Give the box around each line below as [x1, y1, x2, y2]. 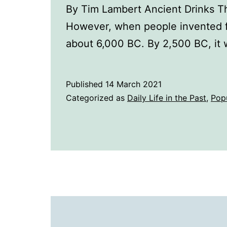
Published [66, 79, 105, 89]
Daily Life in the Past [127, 93, 206, 103]
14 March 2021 [105, 79, 162, 89]
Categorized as [66, 93, 127, 103]
